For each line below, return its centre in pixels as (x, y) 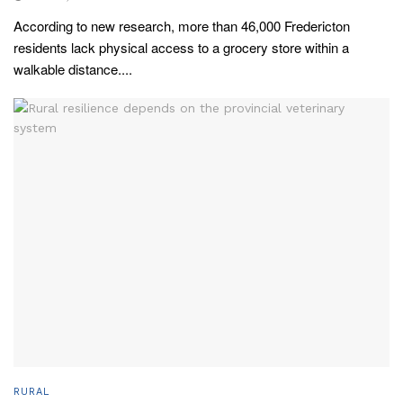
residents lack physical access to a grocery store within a (181, 48)
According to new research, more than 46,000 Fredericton (182, 26)
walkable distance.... (73, 69)
